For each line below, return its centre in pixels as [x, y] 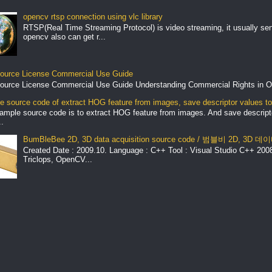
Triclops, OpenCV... [57, 159]
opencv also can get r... [64, 36]
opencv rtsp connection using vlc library [93, 17]
